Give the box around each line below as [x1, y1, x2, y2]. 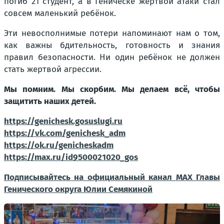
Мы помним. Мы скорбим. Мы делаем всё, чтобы [4, 84, 220, 94]
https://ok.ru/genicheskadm [4, 140, 113, 150]
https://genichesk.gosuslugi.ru [4, 116, 122, 126]
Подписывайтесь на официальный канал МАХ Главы [4, 172, 220, 182]
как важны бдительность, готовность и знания [4, 40, 220, 50]
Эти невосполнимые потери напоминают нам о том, [4, 28, 220, 38]
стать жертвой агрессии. [4, 64, 101, 74]
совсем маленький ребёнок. [4, 8, 116, 18]
